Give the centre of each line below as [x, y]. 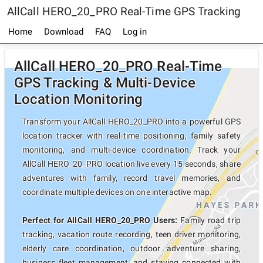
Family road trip [209, 220]
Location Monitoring [79, 99]
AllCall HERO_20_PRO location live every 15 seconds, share [131, 164]
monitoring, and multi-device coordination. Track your [131, 150]
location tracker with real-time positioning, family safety [131, 136]
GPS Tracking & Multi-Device [105, 83]
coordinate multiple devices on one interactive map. [117, 192]
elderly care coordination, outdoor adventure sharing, [131, 248]
